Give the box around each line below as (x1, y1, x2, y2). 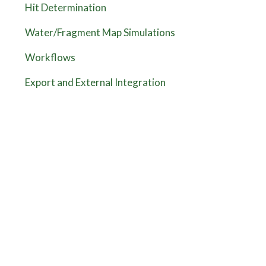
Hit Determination (24, 1, 106, 14)
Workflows (24, 51, 75, 64)
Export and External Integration (24, 76, 166, 89)
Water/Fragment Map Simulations (24, 26, 175, 39)
